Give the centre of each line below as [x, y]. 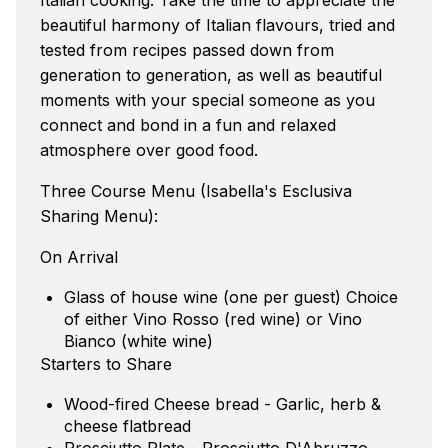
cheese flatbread [127, 425]
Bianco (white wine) [138, 340]
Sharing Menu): [99, 215]
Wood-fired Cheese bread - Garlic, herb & [222, 403]
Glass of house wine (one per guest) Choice [231, 296]
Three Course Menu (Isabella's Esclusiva [196, 190]
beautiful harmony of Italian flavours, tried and [217, 24]
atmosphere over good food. [149, 149]
